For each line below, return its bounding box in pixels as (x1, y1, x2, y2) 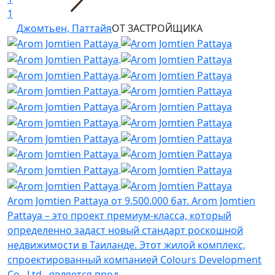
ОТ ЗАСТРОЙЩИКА (112, 21, 203, 35)
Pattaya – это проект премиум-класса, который (7, 208, 231, 222)
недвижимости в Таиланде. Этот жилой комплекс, (7, 238, 246, 252)
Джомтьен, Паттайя (17, 21, 112, 35)
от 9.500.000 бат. (111, 193, 189, 207)
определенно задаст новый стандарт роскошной (7, 223, 243, 237)
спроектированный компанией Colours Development (7, 252, 261, 266)
